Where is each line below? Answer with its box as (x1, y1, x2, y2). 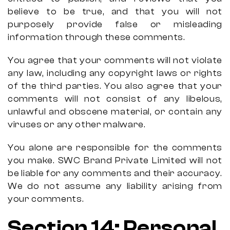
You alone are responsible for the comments (8, 143, 222, 152)
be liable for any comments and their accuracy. (8, 168, 222, 178)
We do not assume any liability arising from (8, 181, 222, 191)
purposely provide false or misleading (8, 20, 222, 29)
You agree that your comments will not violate (8, 55, 222, 65)
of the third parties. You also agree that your (8, 81, 222, 91)
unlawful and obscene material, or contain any (8, 107, 222, 117)
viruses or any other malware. (8, 120, 146, 129)
